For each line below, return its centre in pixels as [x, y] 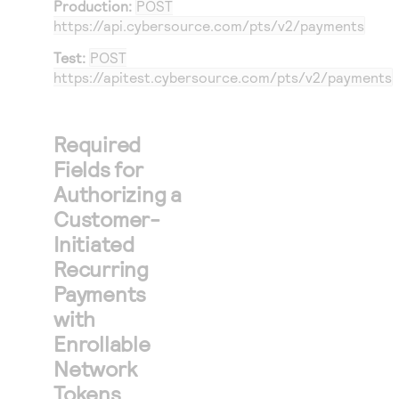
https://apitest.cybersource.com [162, 77]
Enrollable [102, 343]
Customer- [107, 219]
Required [98, 144]
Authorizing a [118, 194]
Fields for [98, 169]
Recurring [101, 269]
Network [95, 368]
